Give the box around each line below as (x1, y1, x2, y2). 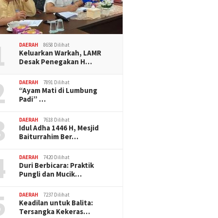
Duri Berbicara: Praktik (19, 160, 94, 170)
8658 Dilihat (43, 41, 70, 48)
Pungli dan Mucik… (19, 169, 82, 179)
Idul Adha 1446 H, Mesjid (19, 123, 99, 132)
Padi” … (19, 94, 46, 104)
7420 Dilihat (43, 153, 70, 161)
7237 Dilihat (43, 191, 70, 198)
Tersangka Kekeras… (19, 206, 91, 216)
